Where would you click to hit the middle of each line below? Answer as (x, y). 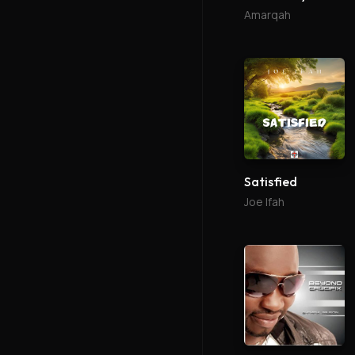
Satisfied (271, 181)
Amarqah (267, 15)
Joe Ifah (264, 201)
